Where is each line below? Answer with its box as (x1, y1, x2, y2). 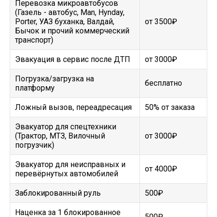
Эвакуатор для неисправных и (15, 160, 125, 169)
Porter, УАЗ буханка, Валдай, (15, 17, 114, 26)
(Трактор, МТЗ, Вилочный (15, 131, 105, 140)
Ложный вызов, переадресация (15, 103, 132, 112)
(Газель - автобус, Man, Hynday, (15, 8, 124, 17)
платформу (15, 83, 55, 93)
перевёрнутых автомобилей (15, 169, 118, 178)
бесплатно (145, 78, 182, 88)
